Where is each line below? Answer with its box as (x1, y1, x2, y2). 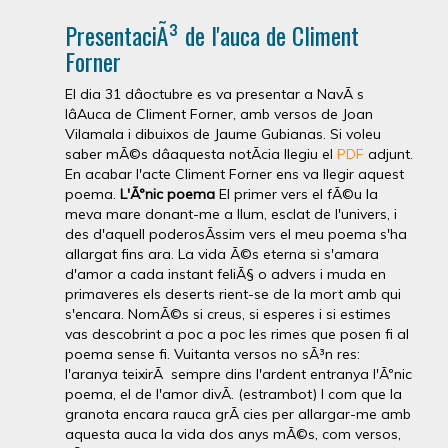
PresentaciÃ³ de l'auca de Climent (65, 17, 359, 53)
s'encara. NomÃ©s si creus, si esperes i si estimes (65, 305, 391, 323)
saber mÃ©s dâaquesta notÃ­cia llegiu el (65, 145, 337, 163)
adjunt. (364, 145, 413, 163)
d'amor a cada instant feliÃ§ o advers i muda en (65, 265, 386, 283)
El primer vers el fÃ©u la (215, 185, 378, 203)
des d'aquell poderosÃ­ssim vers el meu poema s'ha (65, 225, 407, 243)
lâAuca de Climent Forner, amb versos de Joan (65, 105, 373, 123)
